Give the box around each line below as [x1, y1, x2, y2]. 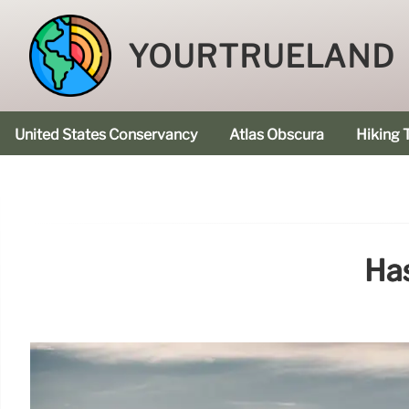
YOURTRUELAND [127, 38, 395, 76]
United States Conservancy [15, 126, 197, 143]
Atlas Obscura [229, 126, 324, 143]
